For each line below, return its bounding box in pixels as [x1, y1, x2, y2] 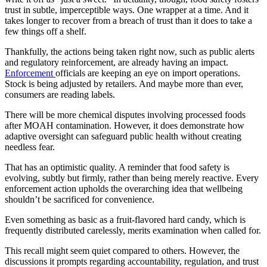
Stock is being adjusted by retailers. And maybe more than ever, [5, 78, 243, 89]
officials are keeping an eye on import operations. [55, 67, 240, 78]
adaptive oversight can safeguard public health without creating [5, 131, 241, 141]
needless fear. [5, 141, 55, 152]
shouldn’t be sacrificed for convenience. [5, 194, 154, 204]
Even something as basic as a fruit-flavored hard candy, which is [5, 214, 246, 225]
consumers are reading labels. [5, 89, 115, 100]
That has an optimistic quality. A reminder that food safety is [5, 162, 229, 172]
